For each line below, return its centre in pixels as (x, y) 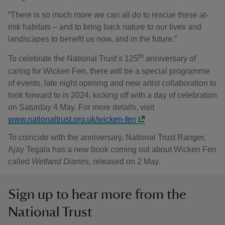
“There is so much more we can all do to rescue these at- (108, 15)
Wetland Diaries (60, 161)
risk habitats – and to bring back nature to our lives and (105, 27)
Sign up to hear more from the (97, 194)
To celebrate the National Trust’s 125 (73, 59)
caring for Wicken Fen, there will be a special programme (109, 71)
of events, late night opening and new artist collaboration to (112, 83)
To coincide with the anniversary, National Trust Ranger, (107, 137)
